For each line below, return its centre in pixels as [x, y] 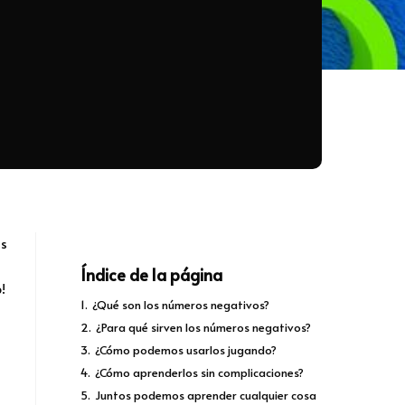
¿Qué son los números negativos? [181, 305]
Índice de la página [151, 275]
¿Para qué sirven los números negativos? [203, 328]
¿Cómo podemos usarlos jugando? [186, 350]
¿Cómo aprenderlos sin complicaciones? [199, 373]
